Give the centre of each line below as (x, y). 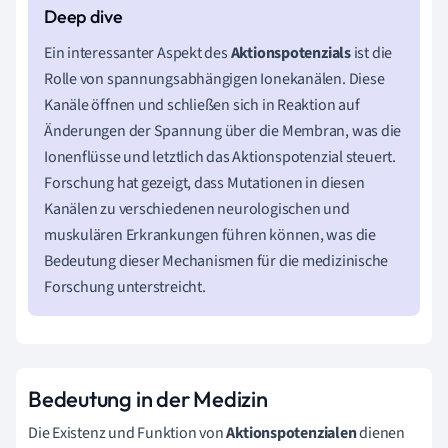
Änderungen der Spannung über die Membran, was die (223, 131)
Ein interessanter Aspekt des (137, 53)
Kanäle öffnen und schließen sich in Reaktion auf (202, 105)
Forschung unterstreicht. (125, 287)
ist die (371, 53)
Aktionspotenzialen (291, 433)
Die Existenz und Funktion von (127, 433)
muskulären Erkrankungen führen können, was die (210, 235)
